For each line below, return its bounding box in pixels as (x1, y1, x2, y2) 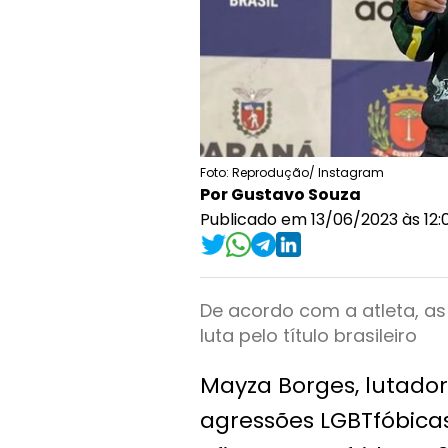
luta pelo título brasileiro (200, 322, 417, 348)
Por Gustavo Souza (200, 182, 361, 206)
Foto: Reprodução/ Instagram (200, 163, 384, 181)
